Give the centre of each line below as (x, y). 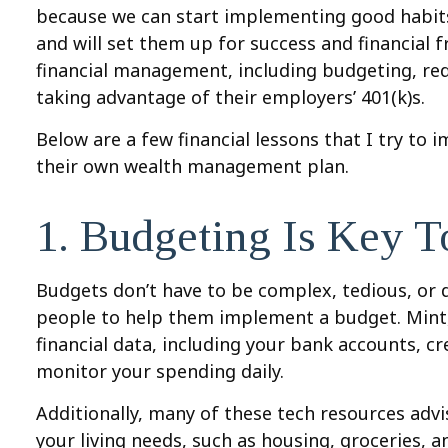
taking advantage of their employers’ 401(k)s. (233, 97)
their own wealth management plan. (195, 166)
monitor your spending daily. (163, 371)
